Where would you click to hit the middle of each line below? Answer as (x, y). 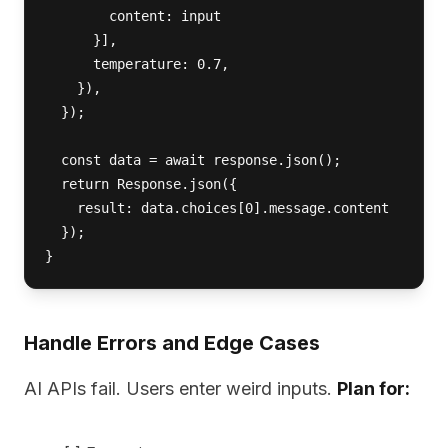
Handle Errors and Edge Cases (172, 343)
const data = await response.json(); (193, 160)
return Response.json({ (145, 184)
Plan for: (373, 388)
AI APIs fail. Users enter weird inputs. (180, 388)
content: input (137, 16)
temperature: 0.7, (137, 64)
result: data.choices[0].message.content (221, 208)
